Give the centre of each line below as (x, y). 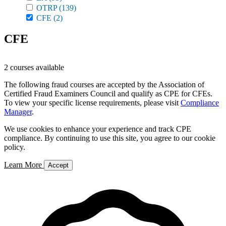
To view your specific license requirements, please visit (92, 103)
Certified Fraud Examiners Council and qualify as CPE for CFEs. (108, 94)
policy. (15, 147)
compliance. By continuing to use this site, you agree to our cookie (110, 138)
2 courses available (34, 67)
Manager (18, 112)
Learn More (24, 165)
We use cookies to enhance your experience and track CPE (98, 129)
